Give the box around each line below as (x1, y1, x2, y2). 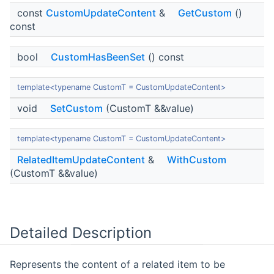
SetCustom (50, 102, 103, 115)
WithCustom (167, 154, 226, 166)
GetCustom (178, 7, 232, 20)
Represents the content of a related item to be (10, 258, 225, 270)
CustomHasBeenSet (51, 51, 145, 64)
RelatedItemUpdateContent (17, 154, 145, 166)
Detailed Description (10, 224, 152, 242)
